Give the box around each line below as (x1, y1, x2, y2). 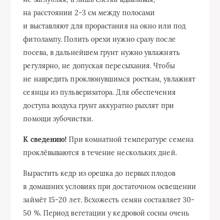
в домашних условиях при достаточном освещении (23, 182, 196, 191)
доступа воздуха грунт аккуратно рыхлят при (23, 101, 174, 110)
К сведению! (23, 135, 67, 144)
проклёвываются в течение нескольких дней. (23, 148, 177, 157)
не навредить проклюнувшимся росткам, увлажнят (23, 74, 196, 83)
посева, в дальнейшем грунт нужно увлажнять (23, 48, 180, 57)
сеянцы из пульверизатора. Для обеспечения (23, 87, 176, 97)
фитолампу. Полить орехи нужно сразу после (23, 34, 176, 44)
